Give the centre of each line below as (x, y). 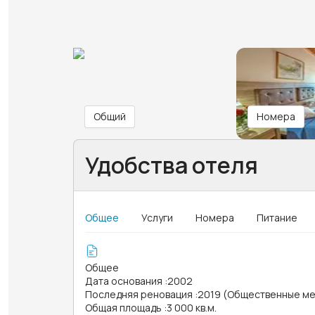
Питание (277, 217)
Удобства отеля (172, 165)
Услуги (157, 217)
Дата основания (124, 281)
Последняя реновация (139, 294)
